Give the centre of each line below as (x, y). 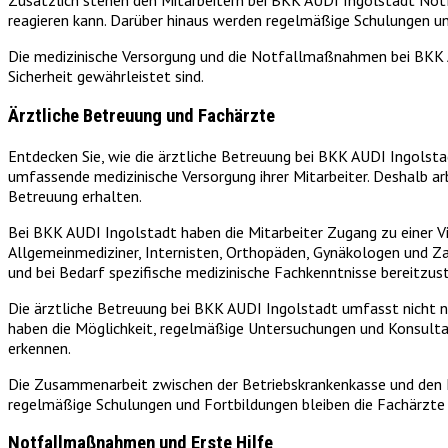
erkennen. (39, 347)
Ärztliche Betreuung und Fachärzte (141, 115)
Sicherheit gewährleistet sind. (106, 76)
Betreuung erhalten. (75, 195)
